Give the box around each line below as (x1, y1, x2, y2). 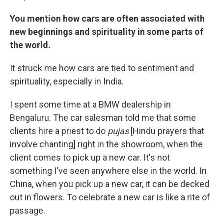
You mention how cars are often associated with (10, 13, 205, 24)
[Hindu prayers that (131, 126, 204, 136)
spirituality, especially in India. (10, 76, 124, 86)
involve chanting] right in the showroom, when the (10, 139, 203, 149)
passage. (10, 205, 45, 216)
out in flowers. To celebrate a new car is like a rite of (10, 192, 210, 202)
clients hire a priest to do (10, 126, 108, 136)
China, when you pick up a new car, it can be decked (10, 179, 209, 189)
